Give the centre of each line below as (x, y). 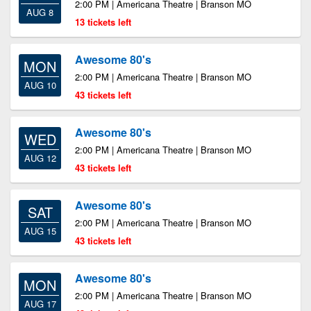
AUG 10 (40, 85)
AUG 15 (40, 231)
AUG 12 (40, 158)
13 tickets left (103, 22)
